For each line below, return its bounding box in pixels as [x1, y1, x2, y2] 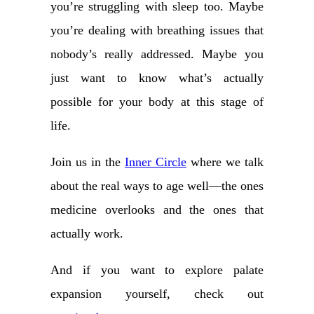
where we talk [186, 155, 264, 170]
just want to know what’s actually [50, 71, 264, 86]
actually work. [50, 226, 123, 241]
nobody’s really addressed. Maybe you [50, 47, 264, 62]
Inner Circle [125, 155, 186, 170]
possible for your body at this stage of [50, 95, 264, 109]
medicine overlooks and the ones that [50, 203, 264, 217]
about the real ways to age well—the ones [50, 179, 264, 193]
